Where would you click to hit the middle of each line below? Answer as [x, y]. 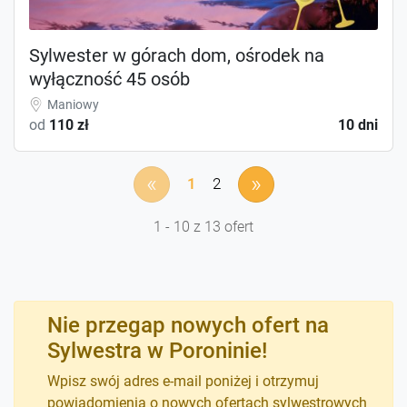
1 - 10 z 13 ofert [203, 226]
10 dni [358, 124]
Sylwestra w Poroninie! [157, 350]
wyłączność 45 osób [109, 79]
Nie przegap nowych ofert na [188, 325]
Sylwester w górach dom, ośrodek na [177, 55]
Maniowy [73, 104]
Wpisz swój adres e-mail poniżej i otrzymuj [183, 381]
